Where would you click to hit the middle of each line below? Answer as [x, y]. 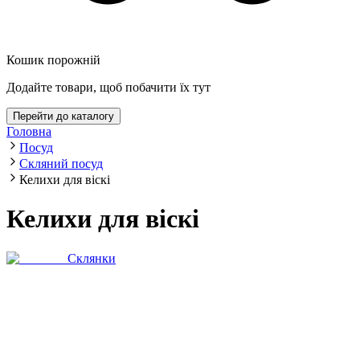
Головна [29, 131]
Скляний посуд [61, 163]
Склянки [92, 258]
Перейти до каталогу [63, 116]
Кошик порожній [53, 59]
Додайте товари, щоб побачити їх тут [108, 87]
